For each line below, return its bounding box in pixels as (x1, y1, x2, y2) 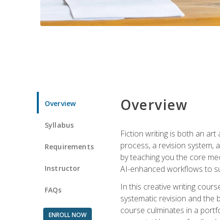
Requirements (45, 141, 94, 151)
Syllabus (45, 120, 74, 130)
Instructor (45, 163, 81, 173)
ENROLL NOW (48, 210, 86, 219)
